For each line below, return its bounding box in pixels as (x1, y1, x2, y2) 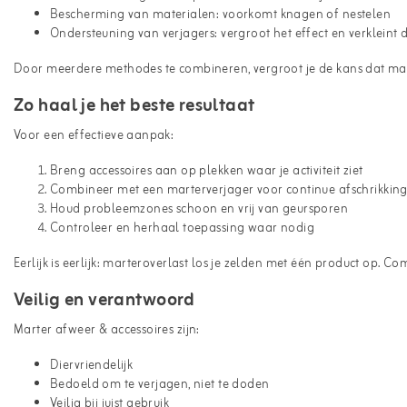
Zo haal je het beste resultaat (14, 90, 255, 121)
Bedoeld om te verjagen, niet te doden (50, 373, 270, 395)
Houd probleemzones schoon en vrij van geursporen (50, 198, 349, 220)
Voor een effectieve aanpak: (14, 124, 174, 146)
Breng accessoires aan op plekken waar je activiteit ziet (50, 160, 363, 182)
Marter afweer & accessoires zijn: (14, 319, 200, 341)
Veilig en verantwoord (14, 284, 195, 315)
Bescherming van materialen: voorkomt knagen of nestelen (50, 4, 392, 25)
